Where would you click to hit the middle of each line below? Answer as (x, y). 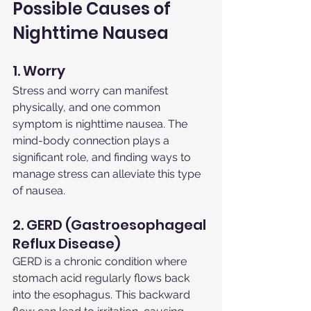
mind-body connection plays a (92, 141)
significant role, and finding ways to (103, 158)
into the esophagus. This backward (103, 295)
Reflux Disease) (67, 244)
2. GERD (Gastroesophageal (111, 225)
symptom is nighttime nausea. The (101, 124)
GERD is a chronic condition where (101, 262)
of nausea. (39, 191)
